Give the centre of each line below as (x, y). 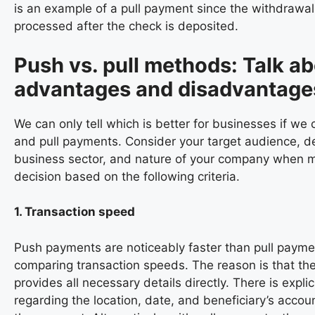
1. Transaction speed (75, 212)
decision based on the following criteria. (127, 176)
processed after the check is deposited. (126, 26)
